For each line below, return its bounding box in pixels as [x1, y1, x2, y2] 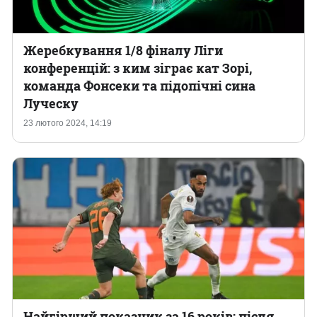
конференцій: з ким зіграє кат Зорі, [23, 59, 252, 76]
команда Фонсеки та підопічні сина [23, 77, 255, 94]
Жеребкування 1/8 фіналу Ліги [23, 42, 223, 59]
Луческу [23, 95, 79, 112]
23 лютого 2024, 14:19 [23, 118, 112, 128]
